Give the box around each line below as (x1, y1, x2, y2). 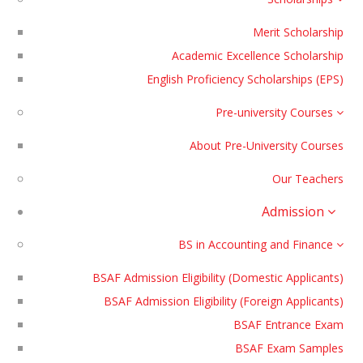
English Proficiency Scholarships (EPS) (147, 71, 344, 87)
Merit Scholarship (253, 24, 344, 40)
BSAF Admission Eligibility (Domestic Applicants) (92, 270, 344, 285)
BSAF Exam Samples (235, 340, 344, 356)
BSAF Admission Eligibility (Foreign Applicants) (104, 293, 344, 309)
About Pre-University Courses (190, 138, 344, 153)
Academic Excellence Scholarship (172, 48, 344, 63)
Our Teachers (272, 171, 344, 186)
